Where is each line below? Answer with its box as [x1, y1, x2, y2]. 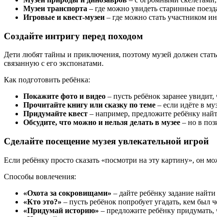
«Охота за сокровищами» [23, 188, 111, 197]
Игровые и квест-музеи [23, 13, 105, 21]
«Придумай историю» [23, 206, 99, 215]
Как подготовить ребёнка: [4, 76, 90, 84]
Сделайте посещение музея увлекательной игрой [4, 136, 209, 147]
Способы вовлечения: [4, 172, 76, 181]
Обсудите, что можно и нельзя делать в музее [23, 118, 180, 127]
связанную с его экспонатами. [4, 59, 104, 68]
